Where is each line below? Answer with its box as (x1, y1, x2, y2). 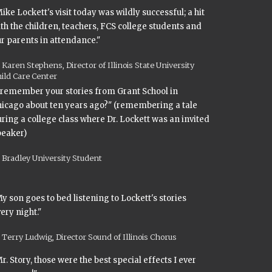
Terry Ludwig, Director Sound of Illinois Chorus (2, 232, 177, 242)
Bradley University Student (2, 153, 102, 163)
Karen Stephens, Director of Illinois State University (2, 60, 194, 70)
